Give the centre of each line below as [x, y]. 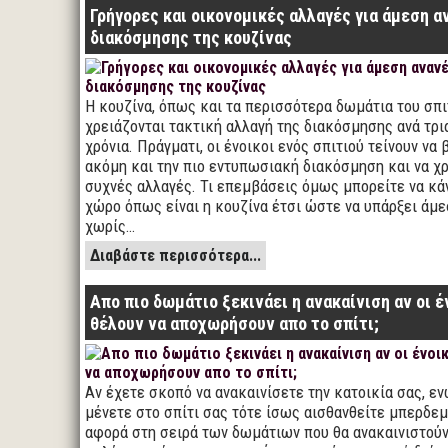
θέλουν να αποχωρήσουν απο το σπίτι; [234, 323]
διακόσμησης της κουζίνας [191, 37]
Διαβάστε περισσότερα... [175, 255]
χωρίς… [110, 226]
